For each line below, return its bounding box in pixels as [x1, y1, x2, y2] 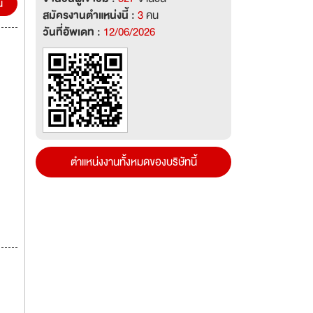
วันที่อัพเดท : [43, 23, 103, 41]
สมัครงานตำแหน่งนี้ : [43, 6, 138, 24]
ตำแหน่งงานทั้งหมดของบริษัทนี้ [70, 153, 197, 171]
